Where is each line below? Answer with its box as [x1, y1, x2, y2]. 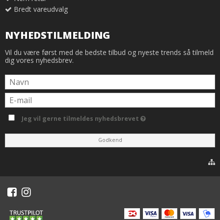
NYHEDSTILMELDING [5, 28, 110, 42]
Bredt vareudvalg [14, 4, 68, 14]
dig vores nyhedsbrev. [5, 55, 74, 65]
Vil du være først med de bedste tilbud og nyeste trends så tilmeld [5, 48, 214, 57]
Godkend [98, 137, 122, 144]
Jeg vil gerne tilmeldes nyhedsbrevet [22, 114, 141, 123]
